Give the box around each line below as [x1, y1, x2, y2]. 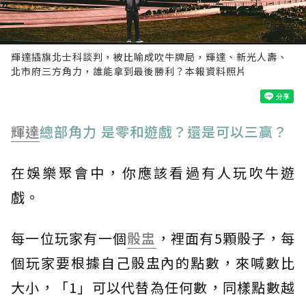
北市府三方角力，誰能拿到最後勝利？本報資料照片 [11, 64, 247, 79]
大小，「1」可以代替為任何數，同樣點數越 [11, 277, 295, 298]
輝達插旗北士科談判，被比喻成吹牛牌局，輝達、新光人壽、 [11, 50, 288, 64]
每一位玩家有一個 [11, 228, 128, 249]
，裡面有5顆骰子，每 [156, 228, 296, 249]
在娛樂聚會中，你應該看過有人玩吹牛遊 [11, 163, 295, 183]
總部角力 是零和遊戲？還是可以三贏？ [40, 122, 288, 142]
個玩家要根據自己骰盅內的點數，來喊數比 [11, 253, 295, 273]
